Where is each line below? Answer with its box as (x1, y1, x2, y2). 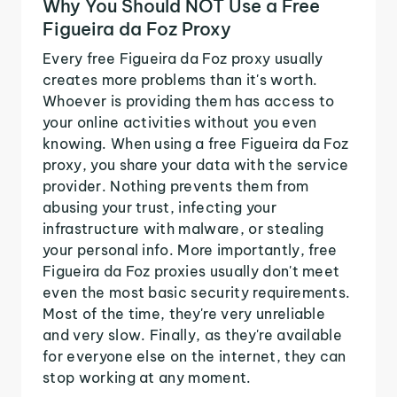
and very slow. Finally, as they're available (43, 325, 343, 344)
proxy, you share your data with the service (43, 155, 349, 174)
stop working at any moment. (43, 368, 252, 386)
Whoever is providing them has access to (43, 91, 335, 110)
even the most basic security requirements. (43, 283, 351, 301)
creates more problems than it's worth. (43, 70, 318, 89)
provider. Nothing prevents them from (43, 176, 309, 195)
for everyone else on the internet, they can (43, 346, 346, 365)
